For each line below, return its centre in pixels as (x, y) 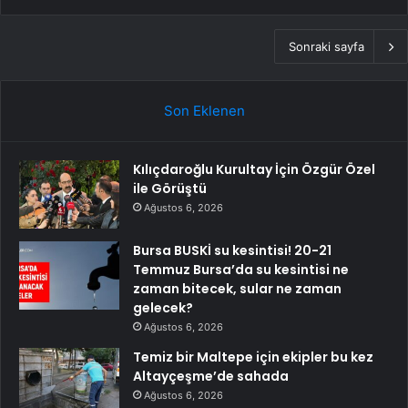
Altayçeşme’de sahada (211, 376)
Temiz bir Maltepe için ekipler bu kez (253, 357)
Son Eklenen (204, 110)
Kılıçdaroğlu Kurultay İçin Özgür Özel (254, 169)
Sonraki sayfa (326, 46)
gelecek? (163, 307)
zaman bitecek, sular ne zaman (237, 288)
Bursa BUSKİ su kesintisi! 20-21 (232, 250)
